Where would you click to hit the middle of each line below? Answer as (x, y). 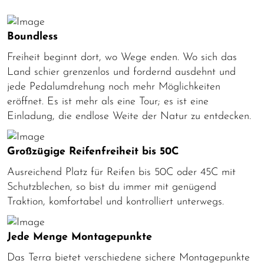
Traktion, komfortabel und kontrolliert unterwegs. (115, 202)
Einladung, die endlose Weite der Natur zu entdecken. (129, 116)
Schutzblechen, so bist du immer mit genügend (112, 187)
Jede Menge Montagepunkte (80, 237)
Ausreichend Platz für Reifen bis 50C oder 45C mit (121, 172)
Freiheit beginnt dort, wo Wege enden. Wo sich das (122, 57)
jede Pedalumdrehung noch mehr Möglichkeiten (114, 87)
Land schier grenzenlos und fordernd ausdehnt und (121, 72)
